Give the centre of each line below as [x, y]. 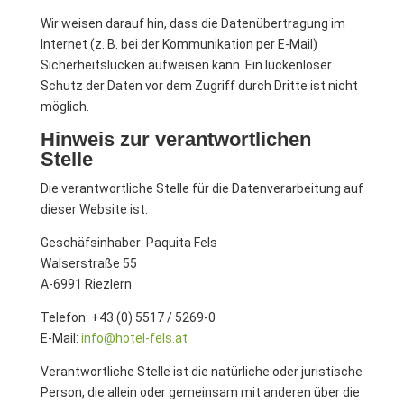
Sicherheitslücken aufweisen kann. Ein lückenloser [186, 65]
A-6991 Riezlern [86, 284]
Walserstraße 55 [88, 263]
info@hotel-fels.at [134, 338]
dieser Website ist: [94, 209]
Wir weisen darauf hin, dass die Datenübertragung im [193, 23]
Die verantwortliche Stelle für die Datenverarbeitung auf [202, 188]
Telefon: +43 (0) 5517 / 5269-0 [128, 317]
